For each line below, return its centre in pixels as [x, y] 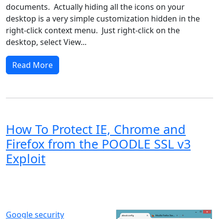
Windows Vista [81, 180]
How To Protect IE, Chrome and [96, 129]
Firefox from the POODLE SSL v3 [98, 143]
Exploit [26, 158]
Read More [33, 65]
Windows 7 [177, 180]
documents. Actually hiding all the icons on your [95, 7]
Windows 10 [27, 196]
